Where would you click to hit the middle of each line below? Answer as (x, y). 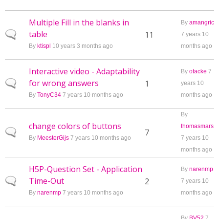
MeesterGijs (53, 138)
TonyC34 (49, 95)
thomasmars (197, 126)
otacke (198, 71)
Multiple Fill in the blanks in (79, 22)
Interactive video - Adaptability (84, 71)
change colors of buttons (75, 126)
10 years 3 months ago (82, 46)
